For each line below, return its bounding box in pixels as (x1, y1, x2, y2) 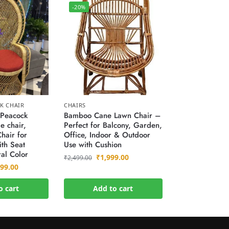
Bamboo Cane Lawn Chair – (63, 110, 161, 122)
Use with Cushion (63, 139, 122, 151)
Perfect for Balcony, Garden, (63, 120, 162, 131)
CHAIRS (63, 101, 86, 109)
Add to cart (93, 184, 133, 194)
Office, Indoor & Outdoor (63, 129, 150, 141)
